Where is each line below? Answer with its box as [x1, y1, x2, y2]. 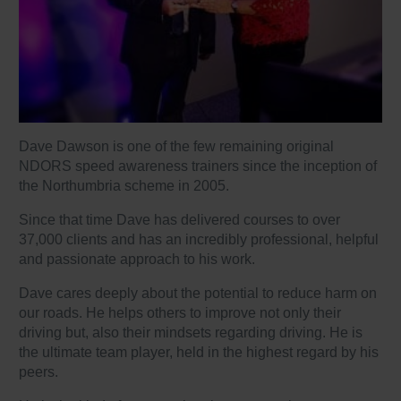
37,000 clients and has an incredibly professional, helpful [19, 232, 380, 248]
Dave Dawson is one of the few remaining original [19, 139, 335, 155]
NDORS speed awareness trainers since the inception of [19, 158, 378, 175]
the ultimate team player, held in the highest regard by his [19, 345, 380, 361]
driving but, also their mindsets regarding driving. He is [19, 325, 363, 341]
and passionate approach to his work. [19, 252, 256, 268]
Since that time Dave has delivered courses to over [19, 212, 341, 228]
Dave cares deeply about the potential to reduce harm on [19, 286, 378, 302]
